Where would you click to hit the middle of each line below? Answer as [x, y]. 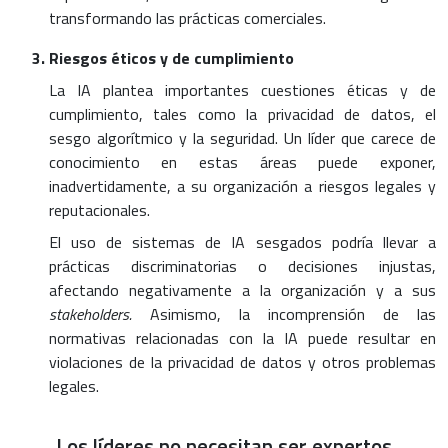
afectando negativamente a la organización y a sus [242, 289]
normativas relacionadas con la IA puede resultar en [242, 337]
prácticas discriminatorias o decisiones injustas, [242, 265]
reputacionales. [99, 209]
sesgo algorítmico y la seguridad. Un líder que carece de [242, 137]
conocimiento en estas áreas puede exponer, [242, 161]
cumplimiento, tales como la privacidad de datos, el [242, 113]
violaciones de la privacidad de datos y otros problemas [242, 361]
